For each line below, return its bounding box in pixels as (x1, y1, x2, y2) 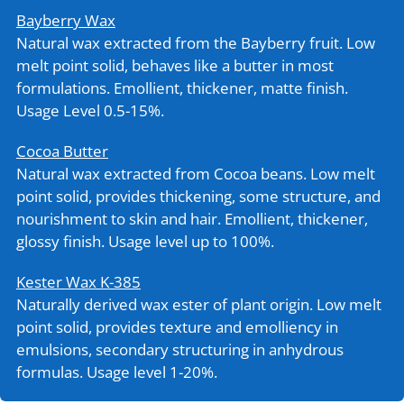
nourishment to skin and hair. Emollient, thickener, (15, 208, 368, 229)
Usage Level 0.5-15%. (15, 100, 164, 121)
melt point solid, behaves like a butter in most (15, 55, 334, 76)
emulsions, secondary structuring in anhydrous (15, 339, 344, 360)
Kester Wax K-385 (15, 271, 141, 292)
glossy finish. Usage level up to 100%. (15, 231, 274, 252)
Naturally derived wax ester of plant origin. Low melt (15, 294, 381, 315)
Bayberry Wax (15, 10, 115, 31)
